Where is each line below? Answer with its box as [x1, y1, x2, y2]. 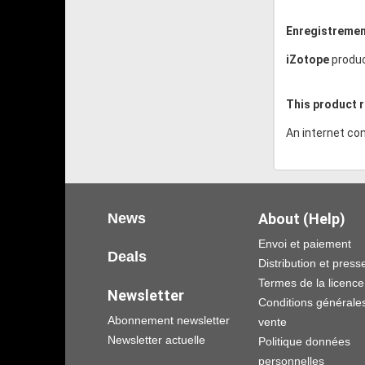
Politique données [258, 334, 350, 348]
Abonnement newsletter [108, 313, 230, 327]
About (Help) [258, 209, 345, 227]
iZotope [286, 52, 329, 66]
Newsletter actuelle [108, 332, 205, 346]
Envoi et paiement [258, 236, 351, 250]
